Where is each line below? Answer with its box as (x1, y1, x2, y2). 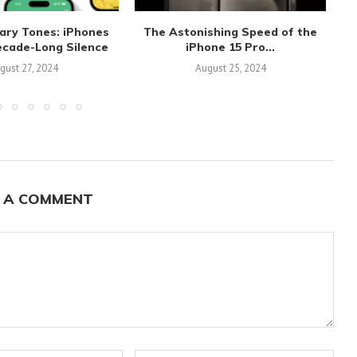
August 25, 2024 (194, 61, 266, 75)
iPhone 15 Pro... (186, 40, 275, 54)
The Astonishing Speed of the (143, 25, 317, 39)
